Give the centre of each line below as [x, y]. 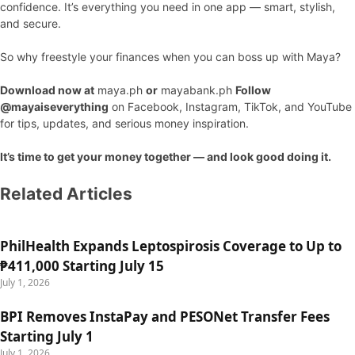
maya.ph [120, 90]
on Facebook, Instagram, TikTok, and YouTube [230, 107]
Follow [253, 90]
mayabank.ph [197, 90]
